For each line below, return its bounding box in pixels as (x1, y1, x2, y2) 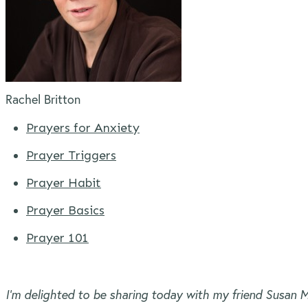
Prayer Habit (26, 175, 101, 190)
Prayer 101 (26, 230, 89, 245)
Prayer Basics (26, 203, 104, 218)
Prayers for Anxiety (26, 120, 140, 135)
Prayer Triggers (26, 148, 116, 163)
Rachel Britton (5, 91, 80, 107)
